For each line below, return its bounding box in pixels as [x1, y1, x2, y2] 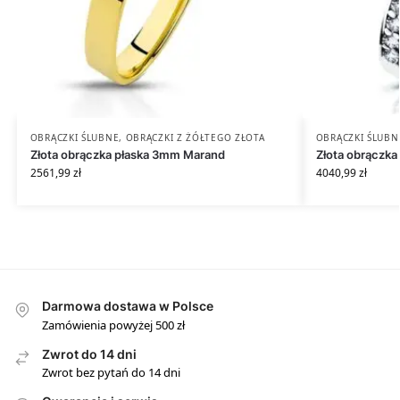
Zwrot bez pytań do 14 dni [42, 363, 180, 380]
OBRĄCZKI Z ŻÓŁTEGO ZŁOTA [125, 131, 265, 145]
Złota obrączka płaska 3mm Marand [29, 147, 225, 162]
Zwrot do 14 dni [42, 346, 137, 362]
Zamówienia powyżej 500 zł [42, 316, 185, 333]
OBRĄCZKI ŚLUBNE [29, 131, 120, 145]
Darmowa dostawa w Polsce [42, 298, 213, 314]
